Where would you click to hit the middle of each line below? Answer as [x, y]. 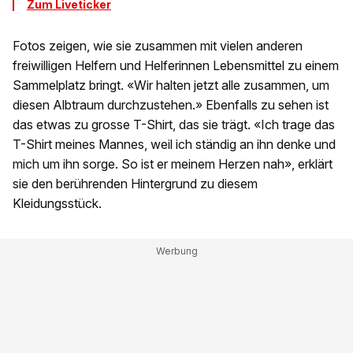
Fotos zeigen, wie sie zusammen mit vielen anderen [158, 46]
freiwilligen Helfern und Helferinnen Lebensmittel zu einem [176, 66]
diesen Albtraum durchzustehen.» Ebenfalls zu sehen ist [171, 105]
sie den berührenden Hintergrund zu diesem [135, 184]
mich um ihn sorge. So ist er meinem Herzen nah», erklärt [173, 164]
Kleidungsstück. [57, 204]
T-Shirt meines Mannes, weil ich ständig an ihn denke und [174, 145]
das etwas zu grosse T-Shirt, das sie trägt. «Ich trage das [174, 125]
